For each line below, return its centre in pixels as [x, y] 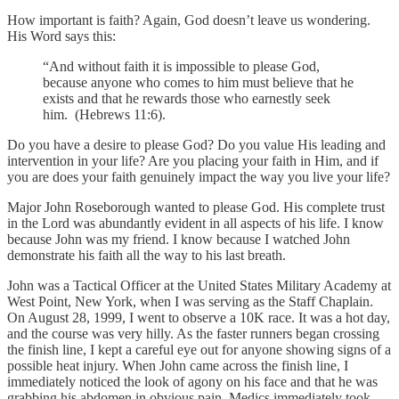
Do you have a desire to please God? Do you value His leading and [196, 144]
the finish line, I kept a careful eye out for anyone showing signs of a [199, 349]
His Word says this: [61, 36]
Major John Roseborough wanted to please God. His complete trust [196, 207]
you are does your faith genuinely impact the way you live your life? [199, 176]
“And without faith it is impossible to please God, [181, 66]
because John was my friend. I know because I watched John [179, 239]
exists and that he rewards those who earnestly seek [187, 98]
